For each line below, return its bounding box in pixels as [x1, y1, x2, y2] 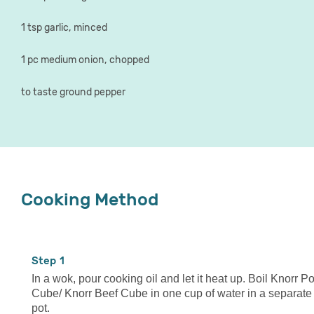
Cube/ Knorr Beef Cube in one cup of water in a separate [32, 287, 312, 299]
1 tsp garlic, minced [21, 22, 107, 34]
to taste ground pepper [21, 86, 125, 98]
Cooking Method [21, 189, 158, 210]
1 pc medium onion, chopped [21, 54, 149, 67]
